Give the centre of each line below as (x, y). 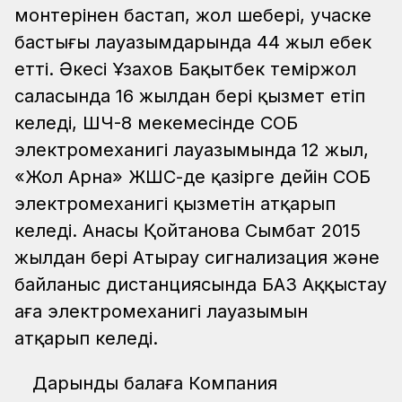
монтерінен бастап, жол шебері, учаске (193, 16)
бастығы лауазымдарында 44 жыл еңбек (193, 43)
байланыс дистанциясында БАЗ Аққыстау (201, 285)
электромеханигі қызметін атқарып (175, 204)
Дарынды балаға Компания (155, 384)
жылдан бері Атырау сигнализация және (197, 258)
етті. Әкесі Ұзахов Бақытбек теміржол (185, 70)
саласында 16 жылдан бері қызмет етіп (190, 96)
